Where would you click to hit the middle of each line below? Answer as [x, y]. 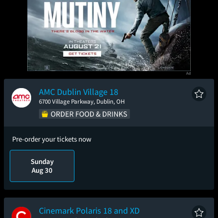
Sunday [42, 161]
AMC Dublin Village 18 [79, 91]
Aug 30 [42, 170]
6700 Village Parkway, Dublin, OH [82, 101]
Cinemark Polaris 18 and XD [89, 210]
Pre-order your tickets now [52, 139]
